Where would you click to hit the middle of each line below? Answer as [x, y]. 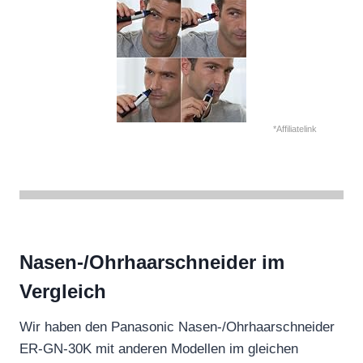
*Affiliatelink [295, 129]
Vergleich [63, 291]
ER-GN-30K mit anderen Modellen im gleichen [159, 348]
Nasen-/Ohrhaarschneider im [152, 262]
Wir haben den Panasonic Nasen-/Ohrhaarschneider [177, 327]
